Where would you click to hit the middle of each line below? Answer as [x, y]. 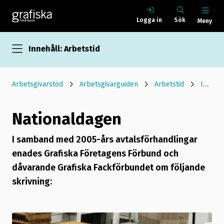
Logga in [149, 20]
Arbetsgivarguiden [109, 84]
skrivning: [32, 181]
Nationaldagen [67, 119]
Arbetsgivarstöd [37, 84]
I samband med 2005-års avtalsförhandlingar [105, 139]
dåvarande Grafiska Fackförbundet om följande [108, 167]
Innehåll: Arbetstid [64, 49]
